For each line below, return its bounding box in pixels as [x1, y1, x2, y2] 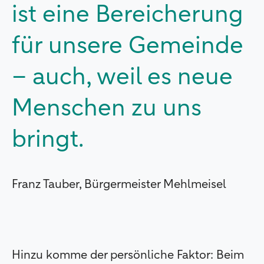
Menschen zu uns [12, 97, 202, 121]
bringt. [12, 128, 84, 152]
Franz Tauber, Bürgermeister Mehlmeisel [12, 178, 226, 190]
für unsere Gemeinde [12, 34, 243, 58]
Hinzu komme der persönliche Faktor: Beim [12, 249, 244, 261]
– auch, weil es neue [12, 65, 233, 90]
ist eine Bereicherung [12, 3, 243, 27]
